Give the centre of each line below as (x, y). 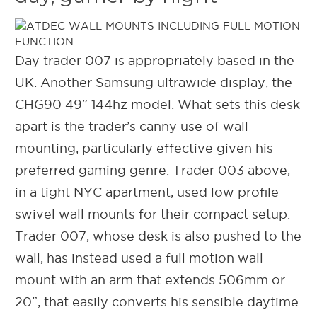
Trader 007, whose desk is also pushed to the (158, 236)
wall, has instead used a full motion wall (139, 258)
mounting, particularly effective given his (144, 148)
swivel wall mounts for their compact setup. (152, 214)
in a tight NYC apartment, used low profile (147, 192)
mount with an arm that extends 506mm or (150, 279)
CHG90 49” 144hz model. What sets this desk (157, 104)
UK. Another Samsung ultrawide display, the (154, 82)
